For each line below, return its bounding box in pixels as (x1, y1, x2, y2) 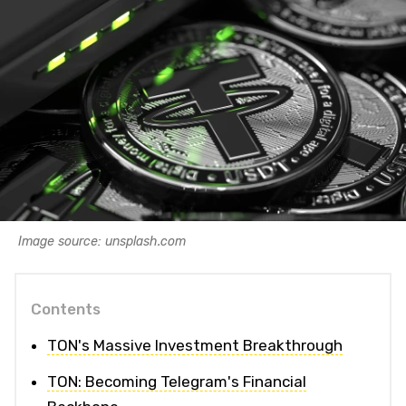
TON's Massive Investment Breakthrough (47, 335, 343, 354)
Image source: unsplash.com (18, 233, 186, 249)
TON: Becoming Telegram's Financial (47, 372, 306, 391)
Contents (31, 299, 101, 318)
